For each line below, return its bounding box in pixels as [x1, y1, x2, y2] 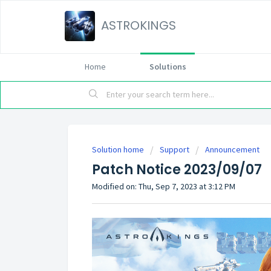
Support [160, 144, 189, 155]
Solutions [149, 61, 186, 72]
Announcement [205, 144, 260, 155]
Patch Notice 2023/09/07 [92, 160, 262, 179]
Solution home [92, 144, 146, 155]
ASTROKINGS [101, 17, 176, 34]
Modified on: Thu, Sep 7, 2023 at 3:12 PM [92, 181, 235, 192]
